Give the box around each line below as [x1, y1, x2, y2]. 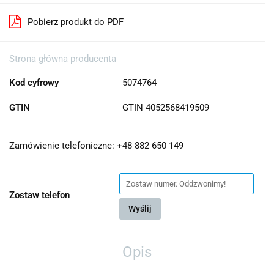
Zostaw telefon [9, 189, 70, 201]
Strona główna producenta [9, 53, 116, 64]
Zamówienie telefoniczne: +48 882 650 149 [9, 139, 183, 151]
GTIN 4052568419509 [122, 102, 209, 113]
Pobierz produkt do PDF [28, 16, 124, 28]
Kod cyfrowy [9, 76, 59, 88]
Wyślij [128, 203, 152, 213]
